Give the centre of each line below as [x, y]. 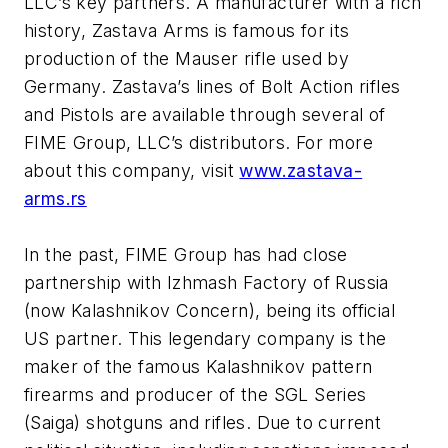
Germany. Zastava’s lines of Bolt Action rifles [212, 87]
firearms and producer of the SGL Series [195, 395]
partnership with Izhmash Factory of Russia [206, 283]
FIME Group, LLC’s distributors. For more [198, 143]
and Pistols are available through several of [205, 115]
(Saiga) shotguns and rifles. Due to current [203, 423]
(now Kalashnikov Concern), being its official [209, 311]
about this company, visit [132, 171]
